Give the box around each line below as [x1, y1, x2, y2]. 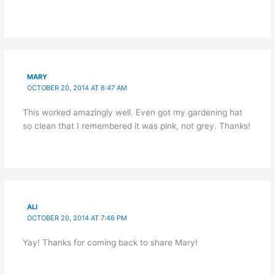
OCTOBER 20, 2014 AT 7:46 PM [27, 214, 128, 223]
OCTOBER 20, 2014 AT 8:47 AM [27, 83, 128, 92]
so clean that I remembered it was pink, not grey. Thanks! [22, 120, 250, 131]
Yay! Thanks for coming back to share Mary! [22, 238, 198, 248]
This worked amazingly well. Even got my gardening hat [22, 107, 242, 117]
